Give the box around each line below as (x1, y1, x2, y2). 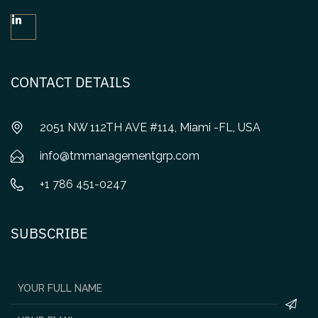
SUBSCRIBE (11, 224, 88, 243)
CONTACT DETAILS (11, 72, 131, 92)
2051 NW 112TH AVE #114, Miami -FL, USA (39, 121, 261, 135)
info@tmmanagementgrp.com (39, 149, 199, 163)
